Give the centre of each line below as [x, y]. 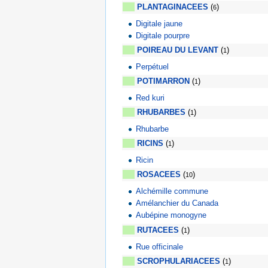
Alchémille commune [172, 191]
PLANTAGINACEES [173, 7]
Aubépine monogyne [171, 215]
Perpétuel [153, 66]
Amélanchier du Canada [177, 203]
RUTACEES [158, 230]
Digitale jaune [159, 23]
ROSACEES [159, 175]
